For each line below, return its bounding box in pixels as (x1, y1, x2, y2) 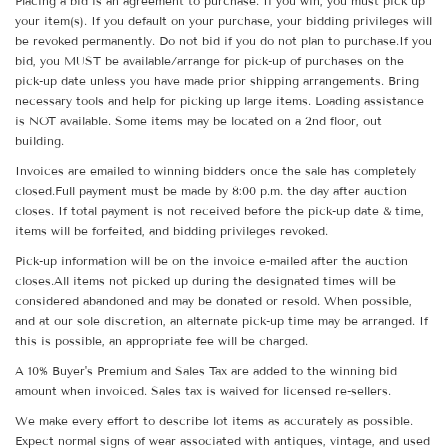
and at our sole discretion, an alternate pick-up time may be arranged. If (15, 313, 428, 329)
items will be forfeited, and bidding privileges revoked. (15, 223, 328, 239)
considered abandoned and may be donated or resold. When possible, (15, 293, 412, 309)
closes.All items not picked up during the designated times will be (15, 273, 396, 289)
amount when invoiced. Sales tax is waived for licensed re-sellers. (15, 383, 391, 399)
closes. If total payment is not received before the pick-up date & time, (15, 203, 424, 219)
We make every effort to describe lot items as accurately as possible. (15, 413, 413, 429)
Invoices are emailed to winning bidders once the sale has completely (15, 163, 416, 179)
